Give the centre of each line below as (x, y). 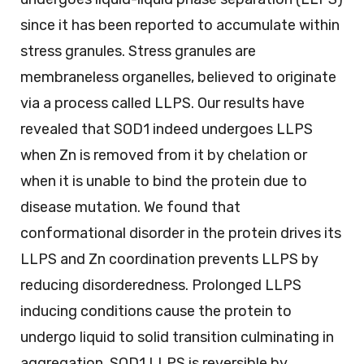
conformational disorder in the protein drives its (181, 234)
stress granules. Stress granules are (138, 52)
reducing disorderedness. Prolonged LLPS (161, 286)
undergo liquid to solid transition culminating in (177, 338)
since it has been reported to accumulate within (180, 26)
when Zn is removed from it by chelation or (164, 156)
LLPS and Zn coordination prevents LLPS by (169, 260)
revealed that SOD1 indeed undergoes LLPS (167, 130)
